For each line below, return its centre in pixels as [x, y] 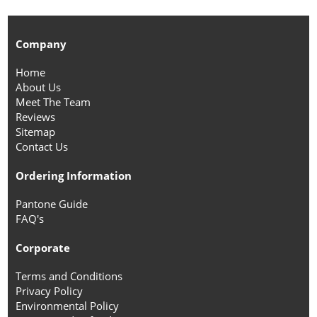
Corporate [42, 248]
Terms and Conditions [69, 276]
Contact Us [41, 147]
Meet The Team [53, 102]
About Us [38, 87]
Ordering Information [73, 176]
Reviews [35, 117]
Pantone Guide [51, 204]
